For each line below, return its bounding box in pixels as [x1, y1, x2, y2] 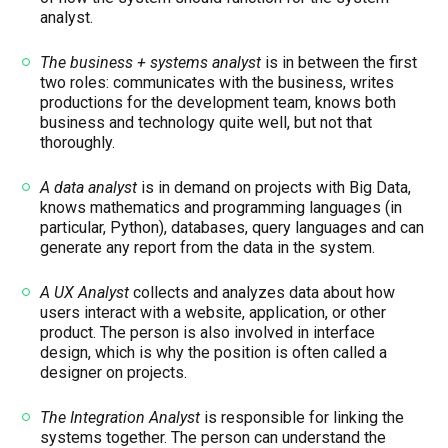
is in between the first [261, 52, 417, 72]
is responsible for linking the [200, 407, 404, 427]
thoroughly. [40, 132, 115, 152]
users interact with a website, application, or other [40, 302, 386, 322]
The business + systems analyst [40, 52, 261, 72]
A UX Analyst [40, 282, 129, 302]
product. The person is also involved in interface [40, 322, 375, 342]
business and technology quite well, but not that [40, 112, 372, 132]
